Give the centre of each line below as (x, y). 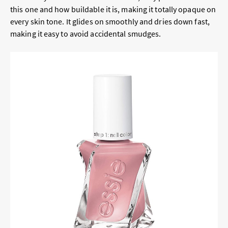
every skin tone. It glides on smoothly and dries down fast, (110, 22)
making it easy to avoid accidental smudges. (87, 34)
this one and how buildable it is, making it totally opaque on (113, 9)
